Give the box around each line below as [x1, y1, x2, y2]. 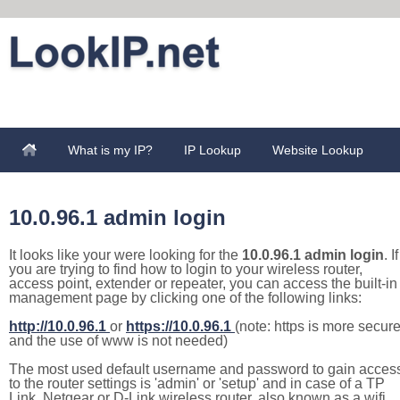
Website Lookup [272, 143, 363, 157]
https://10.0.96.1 [126, 319, 231, 334]
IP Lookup [184, 143, 241, 157]
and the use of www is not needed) [9, 333, 228, 348]
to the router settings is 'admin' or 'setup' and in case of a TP [9, 376, 385, 391]
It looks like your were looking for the [9, 247, 242, 262]
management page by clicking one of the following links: [9, 290, 362, 305]
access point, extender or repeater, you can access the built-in [9, 276, 397, 291]
